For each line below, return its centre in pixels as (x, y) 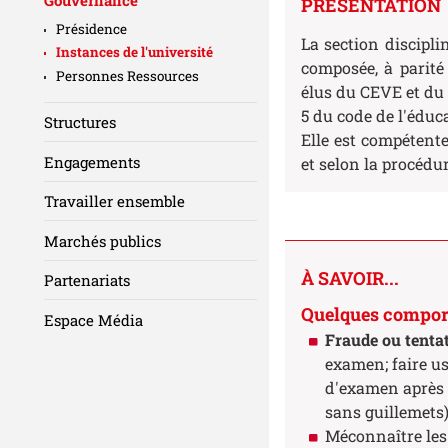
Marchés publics (102, 240)
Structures (80, 122)
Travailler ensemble (114, 201)
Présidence (91, 28)
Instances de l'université (134, 52)
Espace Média (93, 319)
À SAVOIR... (349, 278)
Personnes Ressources (127, 75)
